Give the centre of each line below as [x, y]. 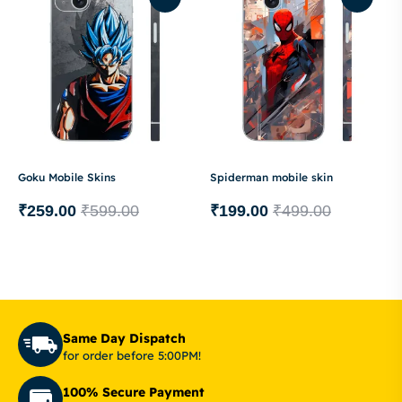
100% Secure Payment [134, 392]
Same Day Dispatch [124, 338]
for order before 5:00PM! [132, 355]
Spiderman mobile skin [271, 178]
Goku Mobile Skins [67, 178]
